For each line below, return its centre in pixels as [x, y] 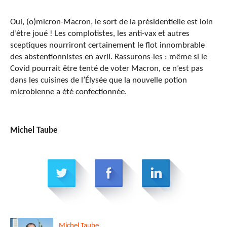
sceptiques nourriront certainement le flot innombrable [107, 45]
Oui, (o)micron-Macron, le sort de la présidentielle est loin [111, 22]
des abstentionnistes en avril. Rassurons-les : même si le [109, 57]
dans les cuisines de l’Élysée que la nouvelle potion [99, 80]
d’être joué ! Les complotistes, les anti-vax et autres [100, 33]
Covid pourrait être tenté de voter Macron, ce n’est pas [107, 68]
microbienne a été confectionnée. [68, 92]
